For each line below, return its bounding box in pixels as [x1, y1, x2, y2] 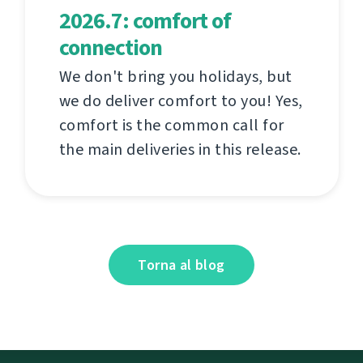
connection [58, 32, 162, 62]
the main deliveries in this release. [58, 138, 301, 160]
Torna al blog [138, 254, 225, 275]
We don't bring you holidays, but [58, 65, 293, 88]
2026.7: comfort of [58, 5, 231, 36]
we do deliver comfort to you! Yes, [58, 89, 303, 112]
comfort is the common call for [58, 113, 284, 136]
